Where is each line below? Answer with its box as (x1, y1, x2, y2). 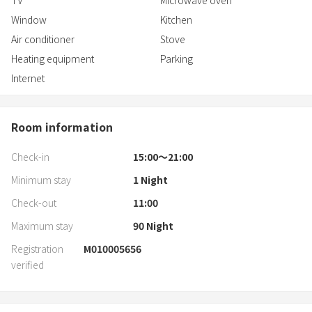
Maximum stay (11, 219, 73, 233)
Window (11, 13, 47, 27)
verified (11, 258, 44, 272)
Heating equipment (11, 52, 94, 66)
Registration (11, 242, 63, 256)
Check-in (11, 150, 49, 164)
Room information (11, 118, 113, 136)
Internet (11, 71, 45, 86)
